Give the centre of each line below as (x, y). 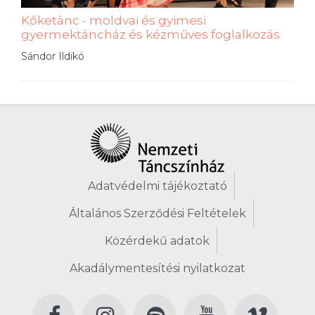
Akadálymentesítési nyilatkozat (157, 268)
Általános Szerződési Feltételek (157, 213)
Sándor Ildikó (53, 56)
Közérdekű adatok (157, 240)
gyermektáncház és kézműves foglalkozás (150, 34)
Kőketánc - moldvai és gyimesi (114, 20)
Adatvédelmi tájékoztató (157, 186)
